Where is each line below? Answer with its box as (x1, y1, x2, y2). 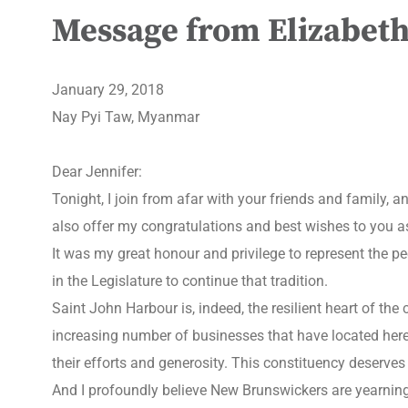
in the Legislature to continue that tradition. (52, 272, 328, 290)
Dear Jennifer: (52, 163, 142, 180)
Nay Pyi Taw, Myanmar (52, 108, 199, 126)
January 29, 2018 (52, 81, 164, 98)
